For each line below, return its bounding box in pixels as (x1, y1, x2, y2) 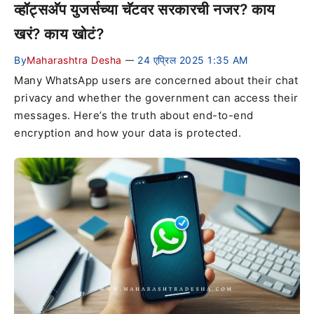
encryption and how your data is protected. (14, 126, 241, 140)
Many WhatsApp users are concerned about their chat (14, 74, 298, 88)
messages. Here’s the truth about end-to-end (14, 109, 254, 123)
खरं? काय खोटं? (14, 25, 104, 43)
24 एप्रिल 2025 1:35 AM (137, 54, 248, 67)
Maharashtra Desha (27, 54, 122, 67)
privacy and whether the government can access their (14, 91, 299, 105)
